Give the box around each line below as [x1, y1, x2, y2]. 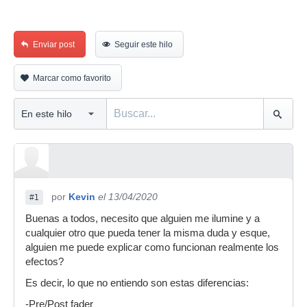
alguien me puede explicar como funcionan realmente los [25, 242, 279, 253]
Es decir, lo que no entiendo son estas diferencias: [25, 278, 249, 288]
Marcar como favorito [33, 73, 111, 83]
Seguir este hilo [114, 40, 173, 49]
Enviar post [33, 40, 75, 49]
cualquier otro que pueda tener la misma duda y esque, [25, 228, 270, 238]
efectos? [25, 256, 64, 267]
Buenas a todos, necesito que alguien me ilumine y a [25, 213, 260, 224]
